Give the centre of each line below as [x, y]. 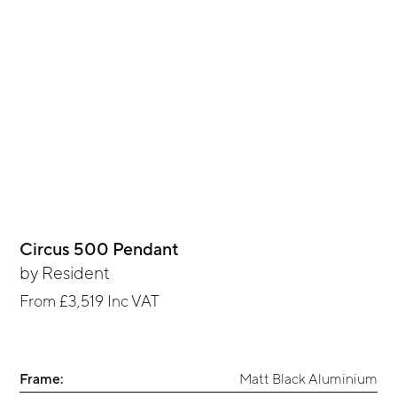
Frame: [42, 379]
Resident [76, 273]
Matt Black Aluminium [308, 379]
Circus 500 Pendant [100, 249]
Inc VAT [132, 300]
